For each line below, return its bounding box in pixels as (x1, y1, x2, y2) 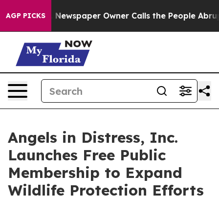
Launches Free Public (8, 146, 166, 164)
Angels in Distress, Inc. (8, 128, 178, 147)
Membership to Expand (8, 163, 182, 182)
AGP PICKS (6, 11, 45, 20)
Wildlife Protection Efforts (8, 181, 204, 199)
